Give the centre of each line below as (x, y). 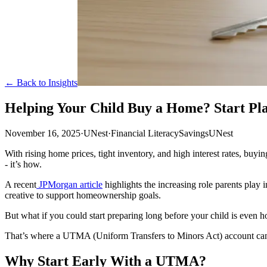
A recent (21, 184)
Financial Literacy (145, 133)
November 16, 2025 (43, 133)
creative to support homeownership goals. (83, 195)
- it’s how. (23, 164)
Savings (194, 133)
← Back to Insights (41, 83)
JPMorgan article (69, 184)
